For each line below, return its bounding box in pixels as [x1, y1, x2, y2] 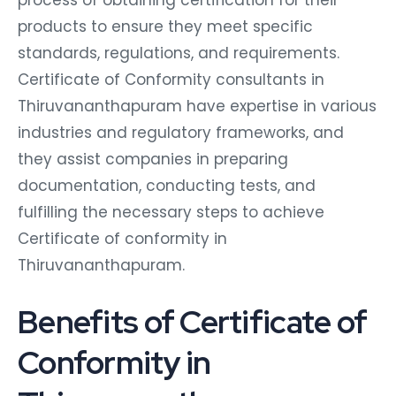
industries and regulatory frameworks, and [18, 118, 344, 141]
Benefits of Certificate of [18, 297, 368, 340]
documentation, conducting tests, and [18, 171, 316, 194]
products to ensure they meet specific [18, 12, 313, 34]
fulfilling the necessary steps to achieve [18, 198, 324, 220]
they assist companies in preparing [18, 145, 288, 167]
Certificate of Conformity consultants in [18, 65, 324, 88]
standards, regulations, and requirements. [18, 39, 339, 61]
